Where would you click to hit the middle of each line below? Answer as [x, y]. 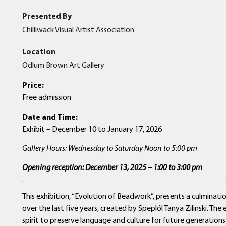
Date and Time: [50, 116]
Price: [33, 85]
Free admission [46, 97]
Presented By [47, 16]
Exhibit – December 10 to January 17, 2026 [92, 128]
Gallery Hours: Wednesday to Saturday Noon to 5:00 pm [109, 148]
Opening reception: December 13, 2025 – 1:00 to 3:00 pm [112, 167]
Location [39, 51]
